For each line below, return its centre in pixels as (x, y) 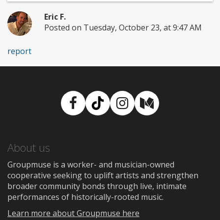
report (19, 51)
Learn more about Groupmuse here (73, 213)
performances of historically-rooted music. (85, 197)
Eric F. (55, 16)
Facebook (104, 112)
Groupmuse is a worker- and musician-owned (91, 164)
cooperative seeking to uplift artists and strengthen (103, 175)
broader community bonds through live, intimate (97, 186)
